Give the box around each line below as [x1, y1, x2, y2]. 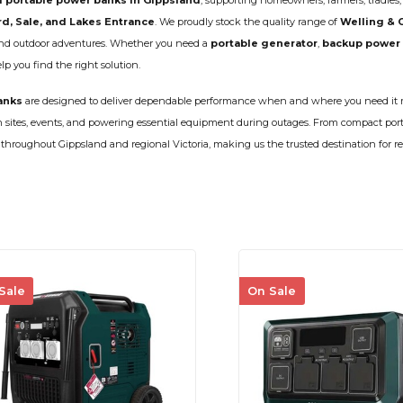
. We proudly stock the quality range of [155, 15, 340, 29]
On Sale [247, 284, 297, 299]
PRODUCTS [134, 17, 216, 32]
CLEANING [134, 3, 208, 18]
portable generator [210, 37, 318, 50]
